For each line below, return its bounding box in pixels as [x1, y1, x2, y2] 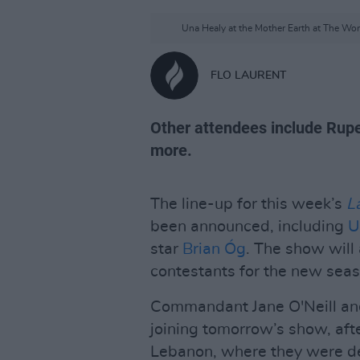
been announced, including [150, 219, 348, 235]
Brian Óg [182, 241, 246, 257]
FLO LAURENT [211, 69, 286, 81]
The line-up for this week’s [150, 196, 346, 212]
